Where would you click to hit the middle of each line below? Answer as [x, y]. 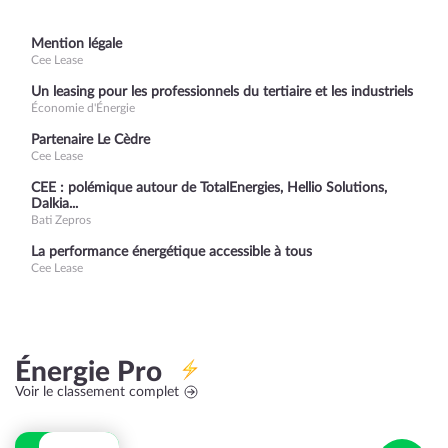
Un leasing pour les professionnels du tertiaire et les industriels [222, 92]
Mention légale [76, 44]
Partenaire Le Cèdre [90, 140]
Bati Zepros [61, 220]
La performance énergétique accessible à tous [171, 252]
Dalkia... [54, 204]
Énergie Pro [95, 372]
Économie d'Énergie [83, 108]
